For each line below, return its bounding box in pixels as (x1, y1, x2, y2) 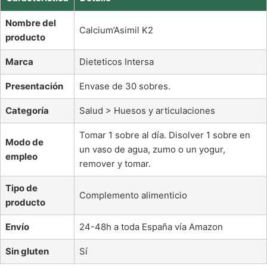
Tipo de (5, 182, 38, 194)
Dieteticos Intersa (79, 56, 154, 67)
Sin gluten (5, 246, 49, 257)
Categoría (5, 105, 49, 116)
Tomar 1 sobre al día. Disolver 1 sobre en (79, 129, 250, 141)
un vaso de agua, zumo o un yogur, (79, 144, 225, 155)
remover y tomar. (79, 158, 151, 169)
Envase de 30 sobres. (79, 80, 170, 92)
